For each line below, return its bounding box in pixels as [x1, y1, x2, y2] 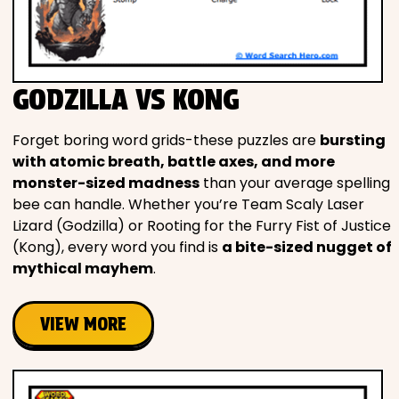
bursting [320, 130, 386, 151]
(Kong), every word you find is [12, 237, 222, 257]
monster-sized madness [12, 173, 199, 193]
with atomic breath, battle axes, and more [12, 151, 335, 172]
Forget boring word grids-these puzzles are [12, 130, 320, 151]
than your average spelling [199, 173, 390, 193]
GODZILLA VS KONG [12, 82, 239, 117]
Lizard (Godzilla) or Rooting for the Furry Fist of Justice [12, 216, 391, 236]
